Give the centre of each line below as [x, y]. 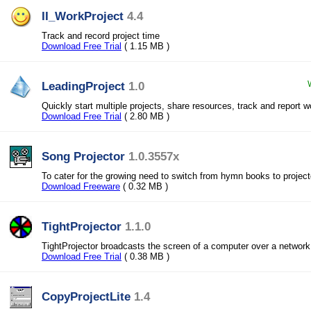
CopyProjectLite [86, 296]
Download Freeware [81, 186]
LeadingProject [83, 86]
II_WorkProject [83, 16]
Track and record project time [101, 36]
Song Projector [83, 156]
